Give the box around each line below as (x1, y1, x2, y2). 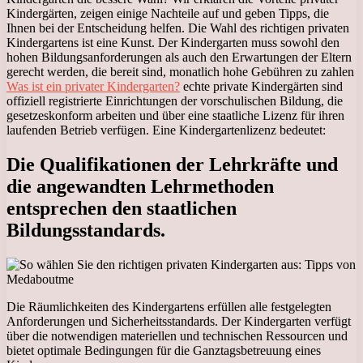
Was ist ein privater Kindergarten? (6, 79, 180, 93)
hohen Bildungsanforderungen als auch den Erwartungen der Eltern (6, 49, 352, 64)
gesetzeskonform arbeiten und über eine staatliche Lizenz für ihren (6, 108, 344, 122)
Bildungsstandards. (6, 219, 165, 241)
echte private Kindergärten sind (180, 79, 343, 93)
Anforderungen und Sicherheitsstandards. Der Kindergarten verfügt (6, 314, 351, 328)
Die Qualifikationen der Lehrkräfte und (6, 153, 338, 175)
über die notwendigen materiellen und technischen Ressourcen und (6, 328, 348, 343)
